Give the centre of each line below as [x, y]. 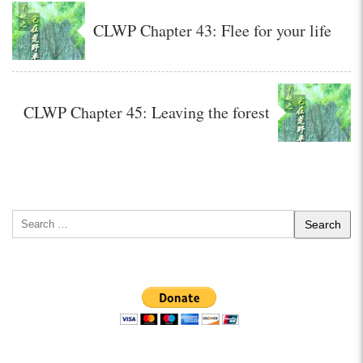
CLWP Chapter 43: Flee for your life [212, 31]
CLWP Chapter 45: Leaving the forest [147, 113]
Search [31, 221]
